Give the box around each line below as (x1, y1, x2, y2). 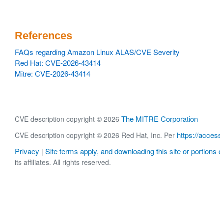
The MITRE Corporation (121, 113, 198, 124)
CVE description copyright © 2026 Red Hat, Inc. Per (15, 130, 177, 140)
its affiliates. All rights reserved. (15, 157, 111, 167)
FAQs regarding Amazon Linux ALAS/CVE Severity (15, 47, 180, 57)
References (15, 29, 72, 42)
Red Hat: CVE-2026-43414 (15, 57, 101, 68)
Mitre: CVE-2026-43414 (15, 68, 90, 79)
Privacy (15, 146, 39, 157)
